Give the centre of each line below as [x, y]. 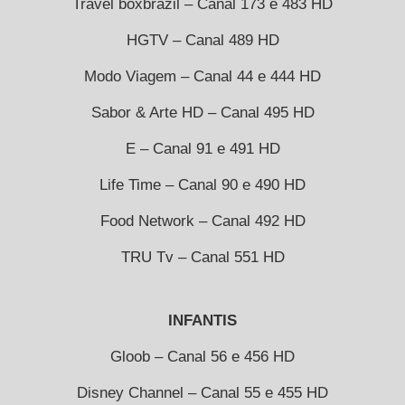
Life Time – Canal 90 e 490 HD [202, 184]
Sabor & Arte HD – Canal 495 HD [202, 112]
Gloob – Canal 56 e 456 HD [202, 356]
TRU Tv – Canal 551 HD [202, 257]
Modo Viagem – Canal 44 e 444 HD [202, 76]
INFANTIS [202, 320]
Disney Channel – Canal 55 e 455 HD [202, 392]
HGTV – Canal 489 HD [202, 40]
